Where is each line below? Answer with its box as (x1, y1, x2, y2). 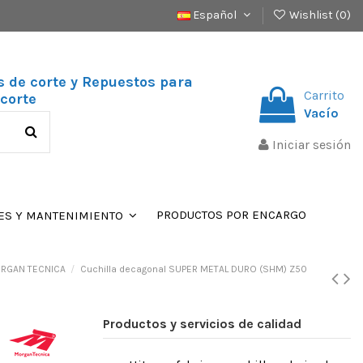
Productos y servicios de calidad (102, 315, 301, 331)
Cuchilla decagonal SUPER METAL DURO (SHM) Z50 (79, 263, 307, 275)
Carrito (304, 87, 344, 103)
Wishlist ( (287, 8, 340, 22)
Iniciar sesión (272, 137, 351, 153)
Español (190, 8, 239, 22)
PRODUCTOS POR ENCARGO (156, 207, 306, 223)
